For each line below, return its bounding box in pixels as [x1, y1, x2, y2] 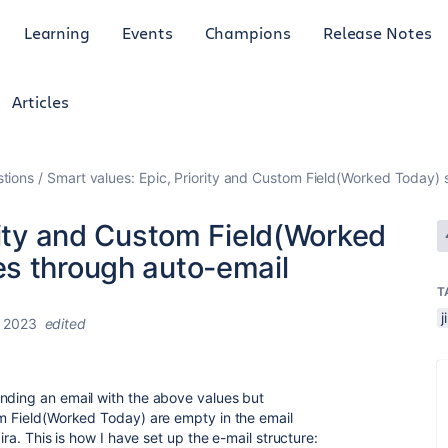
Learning [23, 21, 91, 43]
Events [122, 21, 173, 43]
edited [44, 315, 87, 332]
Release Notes [322, 21, 432, 43]
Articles [12, 91, 69, 112]
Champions [204, 21, 291, 43]
